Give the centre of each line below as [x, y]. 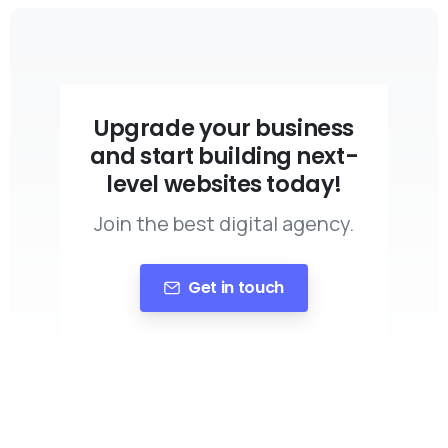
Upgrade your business [224, 127]
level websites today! [224, 183]
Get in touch [236, 287]
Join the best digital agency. [224, 223]
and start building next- [224, 155]
